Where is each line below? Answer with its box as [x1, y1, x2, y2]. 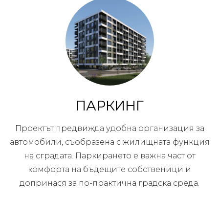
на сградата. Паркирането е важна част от [23, 151, 196, 161]
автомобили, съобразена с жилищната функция [9, 137, 210, 147]
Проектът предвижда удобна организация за [15, 124, 204, 133]
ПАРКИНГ [75, 97, 144, 114]
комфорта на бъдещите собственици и [28, 165, 191, 175]
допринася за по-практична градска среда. [20, 178, 199, 188]
